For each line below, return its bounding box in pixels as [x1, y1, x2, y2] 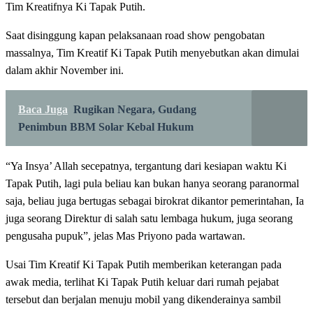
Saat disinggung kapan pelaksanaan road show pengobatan [6, 29, 265, 41]
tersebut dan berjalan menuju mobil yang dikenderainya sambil [6, 293, 281, 305]
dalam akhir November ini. [6, 64, 124, 76]
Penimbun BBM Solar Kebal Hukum [18, 120, 194, 133]
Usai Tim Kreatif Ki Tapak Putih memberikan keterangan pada [6, 258, 282, 270]
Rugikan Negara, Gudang [73, 103, 196, 115]
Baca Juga [18, 103, 68, 115]
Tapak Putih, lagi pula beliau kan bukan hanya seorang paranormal [6, 177, 299, 189]
